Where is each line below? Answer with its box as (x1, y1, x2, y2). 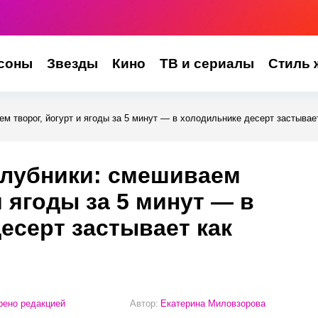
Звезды (46, 56, 98, 71)
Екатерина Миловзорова (160, 297, 265, 309)
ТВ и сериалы (159, 56, 254, 71)
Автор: (130, 297, 158, 309)
